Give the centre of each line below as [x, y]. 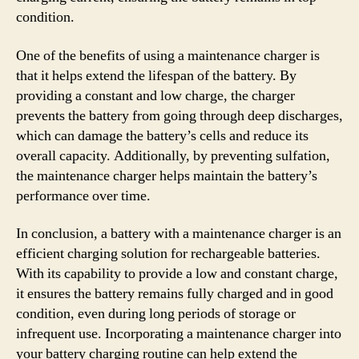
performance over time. [83, 196]
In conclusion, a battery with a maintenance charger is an [179, 234]
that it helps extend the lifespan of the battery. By [156, 75]
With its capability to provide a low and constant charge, [177, 274]
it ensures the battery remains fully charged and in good [175, 294]
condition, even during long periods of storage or [156, 314]
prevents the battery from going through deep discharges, [179, 115]
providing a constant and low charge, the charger [155, 95]
